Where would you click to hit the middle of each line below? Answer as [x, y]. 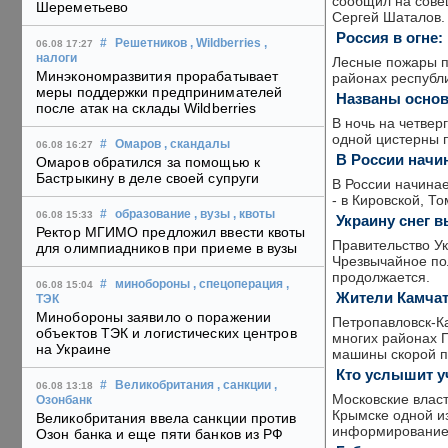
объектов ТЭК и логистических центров [166, 333]
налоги [56, 58]
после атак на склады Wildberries [146, 108]
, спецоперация [238, 284]
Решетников [151, 43]
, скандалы [197, 144]
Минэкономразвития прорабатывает [157, 76]
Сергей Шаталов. [388, 17]
